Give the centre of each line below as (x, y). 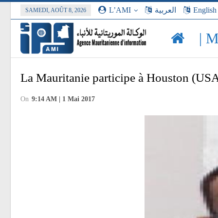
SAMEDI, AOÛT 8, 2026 (56, 10)
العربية (165, 10)
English (205, 10)
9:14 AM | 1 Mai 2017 (63, 99)
